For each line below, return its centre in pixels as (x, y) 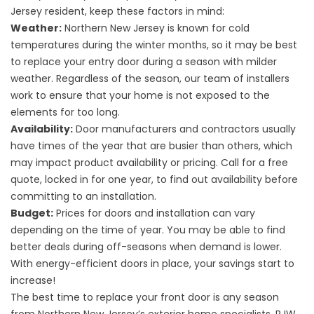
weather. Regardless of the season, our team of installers (150, 78)
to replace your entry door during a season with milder (144, 62)
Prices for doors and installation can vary (154, 213)
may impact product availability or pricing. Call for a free (149, 163)
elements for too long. (65, 112)
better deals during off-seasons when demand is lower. (146, 247)
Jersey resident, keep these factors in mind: (117, 11)
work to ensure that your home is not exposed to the (140, 95)
